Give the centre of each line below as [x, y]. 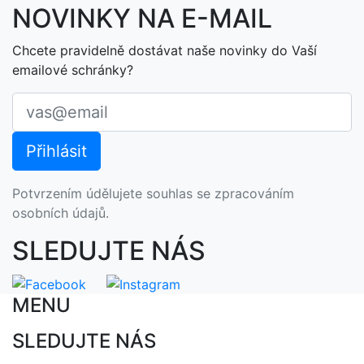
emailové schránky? [73, 70]
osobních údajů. [61, 213]
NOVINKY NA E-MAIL [142, 19]
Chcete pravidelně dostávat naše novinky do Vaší [165, 51]
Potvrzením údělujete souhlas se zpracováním [153, 194]
